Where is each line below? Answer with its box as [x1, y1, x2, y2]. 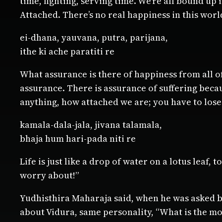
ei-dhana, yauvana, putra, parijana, [20, 31, 168, 44]
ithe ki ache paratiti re [20, 45, 114, 58]
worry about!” [20, 169, 79, 182]
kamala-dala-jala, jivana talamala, [20, 118, 162, 131]
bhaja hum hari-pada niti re [20, 132, 136, 145]
